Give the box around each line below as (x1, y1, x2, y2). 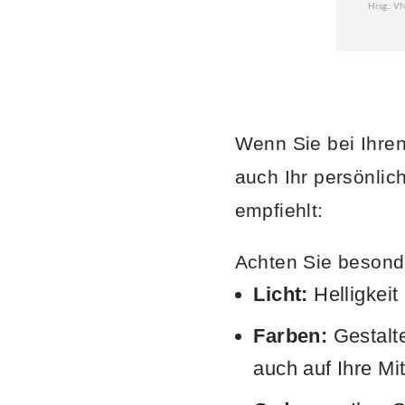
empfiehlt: (234, 199, 324, 221)
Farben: (253, 325, 328, 348)
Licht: (253, 283, 308, 306)
